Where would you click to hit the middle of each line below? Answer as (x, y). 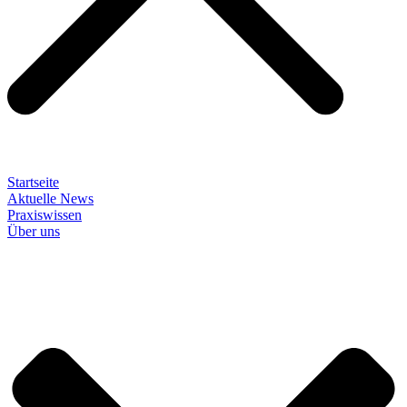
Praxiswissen (45, 214)
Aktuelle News (50, 198)
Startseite (33, 182)
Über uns (34, 231)
